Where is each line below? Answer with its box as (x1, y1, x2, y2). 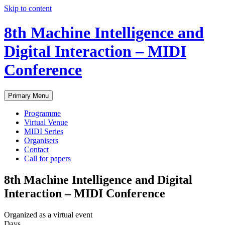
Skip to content (4, 4, 52, 13)
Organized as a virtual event (4, 210, 92, 219)
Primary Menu (8, 91, 49, 99)
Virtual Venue (24, 118, 68, 127)
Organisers (24, 136, 58, 145)
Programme (24, 108, 61, 118)
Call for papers (24, 154, 71, 163)
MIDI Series (24, 127, 63, 136)
